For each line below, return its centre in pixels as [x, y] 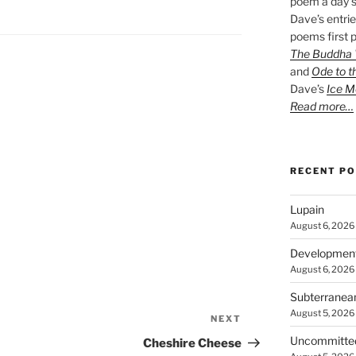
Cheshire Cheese [193, 344]
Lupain [307, 209]
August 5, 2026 [322, 313]
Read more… [321, 106]
